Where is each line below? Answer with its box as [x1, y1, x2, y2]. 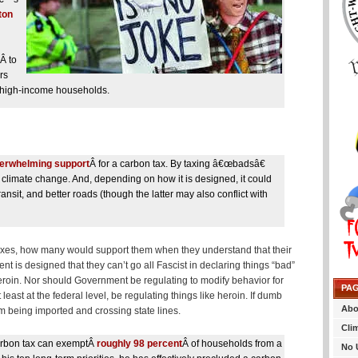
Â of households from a [182, 338, 282, 349]
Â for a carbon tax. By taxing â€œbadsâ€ [89, 158, 265, 169]
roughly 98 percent [97, 338, 182, 349]
